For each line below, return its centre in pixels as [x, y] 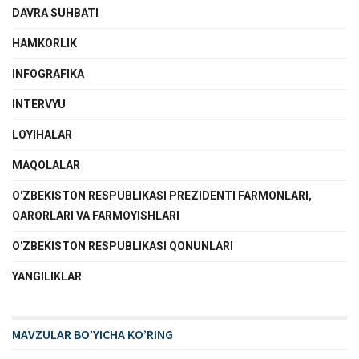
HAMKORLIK [44, 43]
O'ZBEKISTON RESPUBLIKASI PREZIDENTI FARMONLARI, [162, 195]
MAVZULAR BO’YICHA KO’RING [93, 334]
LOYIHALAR [42, 134]
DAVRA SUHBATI [55, 12]
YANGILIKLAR [47, 276]
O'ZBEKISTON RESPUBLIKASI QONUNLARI [123, 246]
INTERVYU [39, 104]
